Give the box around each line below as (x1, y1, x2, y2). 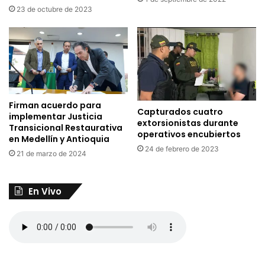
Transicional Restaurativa (9, 122, 122, 134)
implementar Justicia (9, 111, 102, 123)
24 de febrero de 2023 (145, 144, 219, 154)
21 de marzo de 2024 (17, 149, 86, 159)
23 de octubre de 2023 (17, 4, 92, 14)
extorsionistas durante (137, 117, 238, 130)
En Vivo (28, 185, 62, 198)
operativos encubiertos (137, 128, 241, 141)
